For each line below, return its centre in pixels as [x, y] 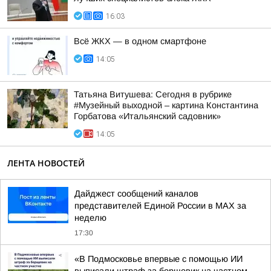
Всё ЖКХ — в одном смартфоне [140, 41]
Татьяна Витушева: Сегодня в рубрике [153, 94]
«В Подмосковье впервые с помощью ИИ [158, 259]
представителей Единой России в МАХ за [160, 206]
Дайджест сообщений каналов [136, 194]
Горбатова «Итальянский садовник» [147, 116]
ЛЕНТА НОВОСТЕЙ [46, 163]
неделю [90, 218]
